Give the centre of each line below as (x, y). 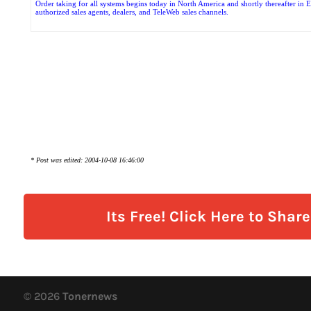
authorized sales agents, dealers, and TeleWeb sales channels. (132, 12)
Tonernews (90, 296)
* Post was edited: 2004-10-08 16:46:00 (87, 160)
